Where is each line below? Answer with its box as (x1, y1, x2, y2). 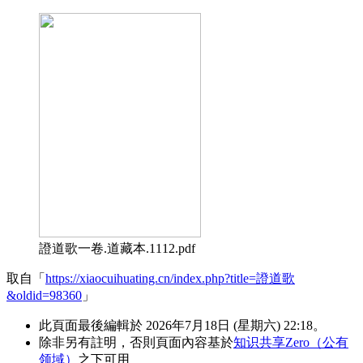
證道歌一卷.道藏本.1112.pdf (39, 241, 195, 255)
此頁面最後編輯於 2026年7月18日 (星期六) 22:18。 (39, 318, 326, 332)
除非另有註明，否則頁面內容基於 (39, 335, 233, 349)
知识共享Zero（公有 (233, 335, 348, 349)
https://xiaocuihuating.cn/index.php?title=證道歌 (45, 271, 295, 285)
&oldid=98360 (6, 288, 82, 302)
